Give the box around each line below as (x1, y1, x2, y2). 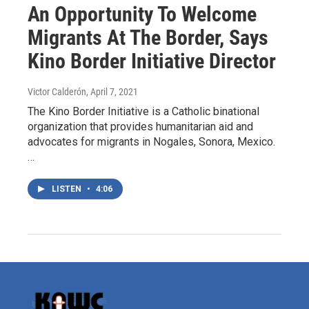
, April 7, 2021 (86, 86, 138, 97)
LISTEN (52, 183, 83, 194)
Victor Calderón (28, 86, 86, 97)
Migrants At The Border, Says (28, 25, 268, 50)
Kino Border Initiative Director (28, 48, 276, 73)
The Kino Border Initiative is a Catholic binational (28, 104, 259, 118)
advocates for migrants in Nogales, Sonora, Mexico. (28, 134, 275, 148)
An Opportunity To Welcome (28, 1, 257, 26)
